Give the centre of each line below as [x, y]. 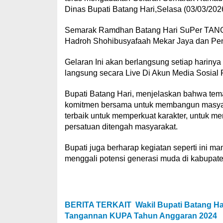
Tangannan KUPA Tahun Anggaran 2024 [141, 216]
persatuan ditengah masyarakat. [121, 127]
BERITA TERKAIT [98, 205]
